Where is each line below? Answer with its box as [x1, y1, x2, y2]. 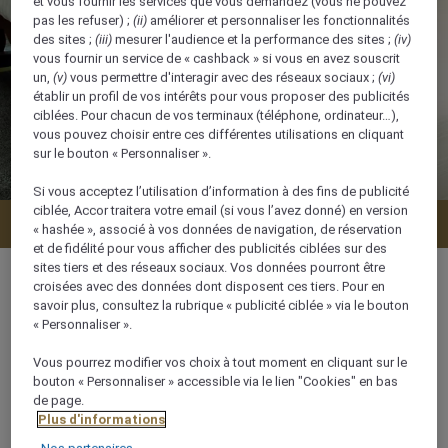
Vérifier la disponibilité [145, 214, 297, 234]
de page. [33, 393, 85, 409]
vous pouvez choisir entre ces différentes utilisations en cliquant [33, 127, 405, 143]
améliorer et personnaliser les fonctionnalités [147, 13, 411, 29]
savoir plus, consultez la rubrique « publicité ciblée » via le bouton [33, 298, 410, 314]
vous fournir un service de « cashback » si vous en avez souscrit [33, 51, 401, 67]
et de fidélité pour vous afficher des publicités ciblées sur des [33, 241, 388, 257]
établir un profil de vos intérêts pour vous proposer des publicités [33, 89, 411, 105]
